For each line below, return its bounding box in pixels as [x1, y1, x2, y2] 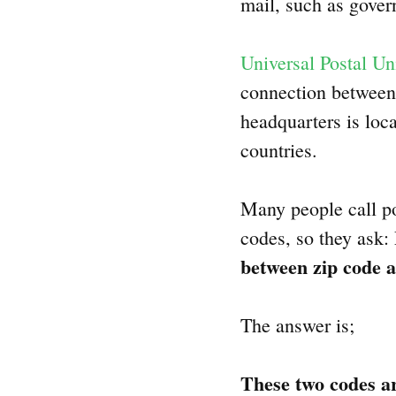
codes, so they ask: [240, 225, 394, 251]
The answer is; [240, 312, 354, 339]
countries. [240, 137, 317, 164]
